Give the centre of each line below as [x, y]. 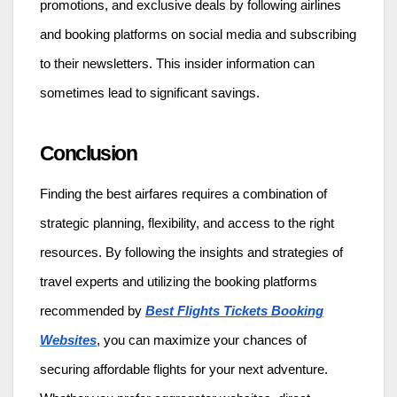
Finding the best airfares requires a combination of [183, 194]
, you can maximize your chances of [202, 340]
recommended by [93, 311]
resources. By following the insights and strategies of [191, 252]
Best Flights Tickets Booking [234, 311]
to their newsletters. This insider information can [177, 64]
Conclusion [88, 154]
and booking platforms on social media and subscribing [198, 35]
